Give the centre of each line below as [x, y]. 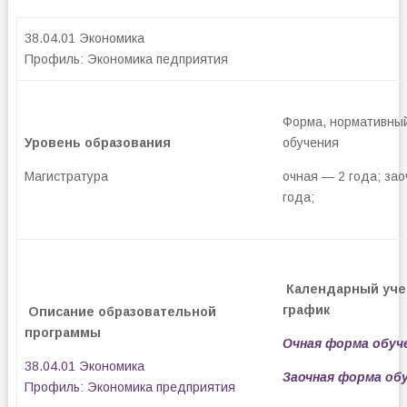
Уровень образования [97, 143]
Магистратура [66, 176]
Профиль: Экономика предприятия [129, 387]
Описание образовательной [122, 312]
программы [62, 333]
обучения [310, 143]
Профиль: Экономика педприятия [126, 59]
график [306, 310]
